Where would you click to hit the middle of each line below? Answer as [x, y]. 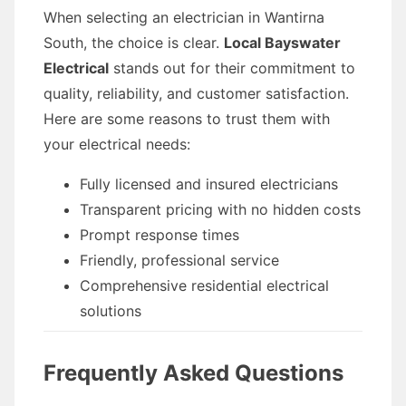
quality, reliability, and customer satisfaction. [196, 93]
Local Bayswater [282, 43]
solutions [111, 311]
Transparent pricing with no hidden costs [220, 209]
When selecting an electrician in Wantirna [184, 17]
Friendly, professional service [179, 260]
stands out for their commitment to [232, 68]
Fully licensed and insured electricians [209, 184]
